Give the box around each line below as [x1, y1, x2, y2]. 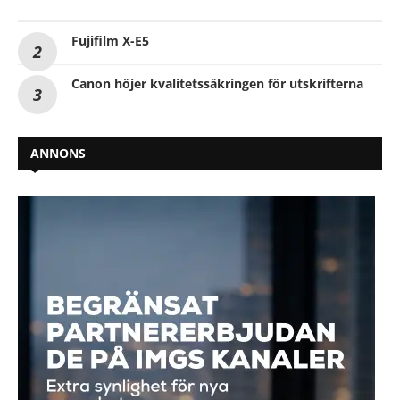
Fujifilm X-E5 [71, 32, 149, 50]
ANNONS [30, 145, 86, 162]
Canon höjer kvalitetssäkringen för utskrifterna [71, 75, 363, 93]
